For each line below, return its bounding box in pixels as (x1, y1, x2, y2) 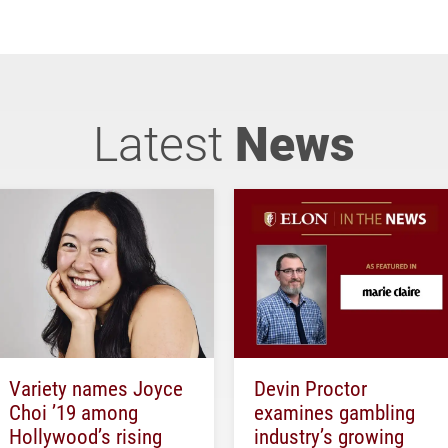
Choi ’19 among (9, 397, 138, 426)
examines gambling (254, 397, 415, 426)
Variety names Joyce (9, 373, 183, 402)
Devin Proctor (254, 373, 367, 402)
